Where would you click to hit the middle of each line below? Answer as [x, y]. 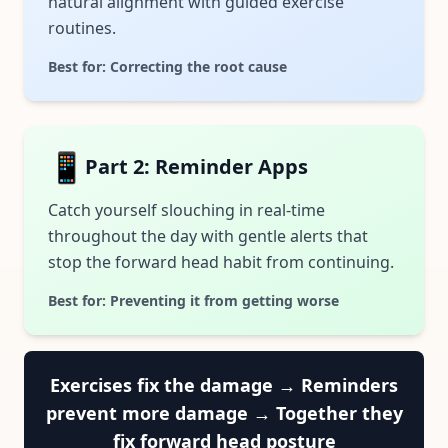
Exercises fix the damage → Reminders [224, 385]
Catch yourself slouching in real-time [186, 210]
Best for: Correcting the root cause [167, 66]
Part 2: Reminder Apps [196, 166]
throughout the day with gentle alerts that [208, 236]
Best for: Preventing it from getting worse [193, 300]
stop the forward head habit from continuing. [221, 262]
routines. [82, 28]
